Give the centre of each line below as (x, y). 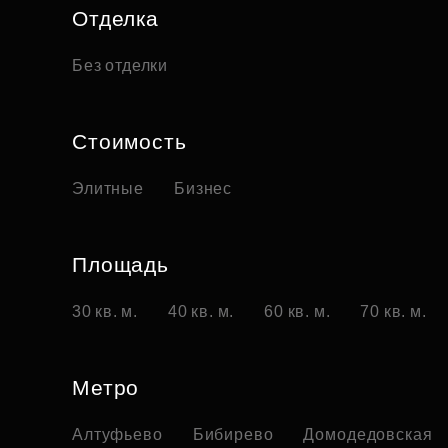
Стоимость (129, 142)
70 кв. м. (393, 312)
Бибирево (233, 435)
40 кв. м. (201, 312)
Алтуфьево (117, 435)
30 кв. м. (105, 312)
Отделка (115, 19)
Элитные (108, 189)
